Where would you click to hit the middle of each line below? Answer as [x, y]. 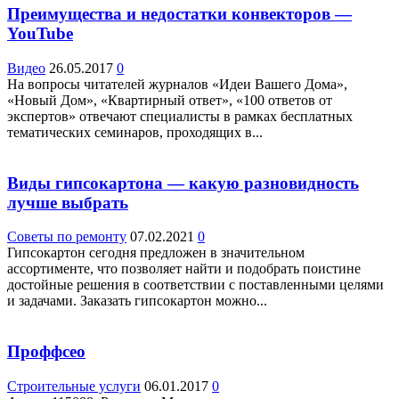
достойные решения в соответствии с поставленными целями [195, 285]
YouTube [40, 34]
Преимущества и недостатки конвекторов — [179, 14]
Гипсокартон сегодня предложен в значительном [156, 253]
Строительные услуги [74, 386]
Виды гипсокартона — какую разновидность [183, 183]
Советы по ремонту [67, 237]
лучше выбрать [68, 202]
